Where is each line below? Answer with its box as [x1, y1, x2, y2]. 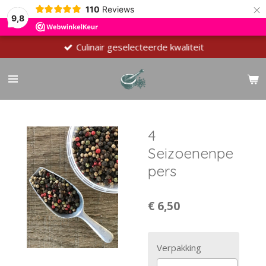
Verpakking [157, 241, 201, 254]
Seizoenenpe [148, 144, 233, 162]
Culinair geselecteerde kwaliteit [76, 40, 204, 53]
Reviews [102, 4, 134, 14]
